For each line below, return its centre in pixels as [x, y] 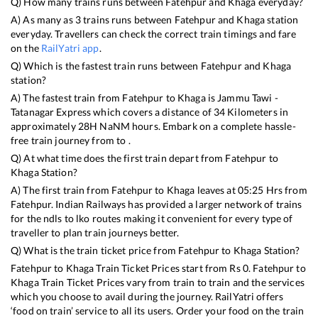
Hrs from [285, 190]
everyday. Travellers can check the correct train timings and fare [154, 34]
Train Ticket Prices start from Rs [168, 268]
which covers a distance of [152, 112]
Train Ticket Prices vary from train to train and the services [171, 283]
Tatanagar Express [51, 112]
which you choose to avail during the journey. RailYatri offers [147, 297]
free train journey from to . [71, 141]
